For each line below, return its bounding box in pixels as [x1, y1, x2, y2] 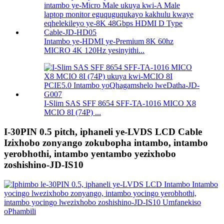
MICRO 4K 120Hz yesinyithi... [44, 46, 144, 55]
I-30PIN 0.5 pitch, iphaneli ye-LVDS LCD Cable [4, 126, 202, 137]
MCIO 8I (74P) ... [44, 108, 101, 117]
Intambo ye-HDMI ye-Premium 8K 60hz [44, 37, 173, 46]
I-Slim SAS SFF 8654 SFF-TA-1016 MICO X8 [44, 99, 196, 108]
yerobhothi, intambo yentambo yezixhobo [4, 148, 176, 159]
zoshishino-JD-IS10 [4, 159, 83, 170]
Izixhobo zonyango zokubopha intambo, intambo [4, 137, 208, 148]
